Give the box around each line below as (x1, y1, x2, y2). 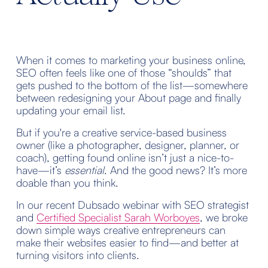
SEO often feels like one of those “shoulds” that (16, 65, 232, 79)
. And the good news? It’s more (103, 163, 247, 176)
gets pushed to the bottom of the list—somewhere (16, 78, 248, 92)
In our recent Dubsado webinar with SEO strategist (16, 197, 249, 211)
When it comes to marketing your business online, (16, 53, 246, 66)
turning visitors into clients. (16, 248, 139, 261)
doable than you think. (16, 175, 118, 189)
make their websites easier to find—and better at (16, 235, 239, 249)
